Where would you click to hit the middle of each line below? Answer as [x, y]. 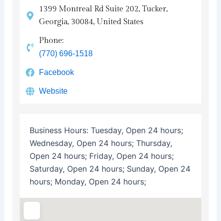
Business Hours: [60, 130]
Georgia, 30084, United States [92, 22]
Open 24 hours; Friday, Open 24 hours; [101, 156]
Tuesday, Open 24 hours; [137, 130]
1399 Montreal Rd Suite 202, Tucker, [104, 9]
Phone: [52, 40]
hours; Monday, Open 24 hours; [88, 181]
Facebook [57, 72]
